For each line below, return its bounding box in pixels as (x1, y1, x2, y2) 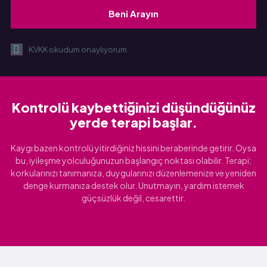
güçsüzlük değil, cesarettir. (82, 192, 185, 203)
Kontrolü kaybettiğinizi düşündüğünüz (11, 98, 256, 116)
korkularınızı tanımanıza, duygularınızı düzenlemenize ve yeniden (11, 167, 256, 178)
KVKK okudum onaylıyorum (28, 44, 127, 54)
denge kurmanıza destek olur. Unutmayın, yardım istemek (23, 179, 244, 191)
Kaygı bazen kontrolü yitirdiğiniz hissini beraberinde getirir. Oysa (11, 142, 256, 153)
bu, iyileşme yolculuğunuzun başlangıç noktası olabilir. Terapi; (15, 154, 252, 166)
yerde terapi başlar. (70, 113, 197, 131)
